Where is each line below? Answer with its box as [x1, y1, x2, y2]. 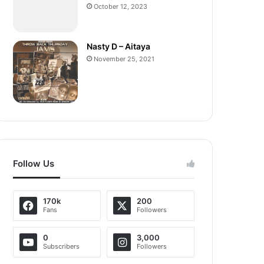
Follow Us [13, 158, 55, 170]
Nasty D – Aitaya [87, 41, 151, 52]
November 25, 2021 [94, 55, 155, 64]
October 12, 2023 [94, 2, 148, 11]
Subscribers [43, 242, 80, 251]
